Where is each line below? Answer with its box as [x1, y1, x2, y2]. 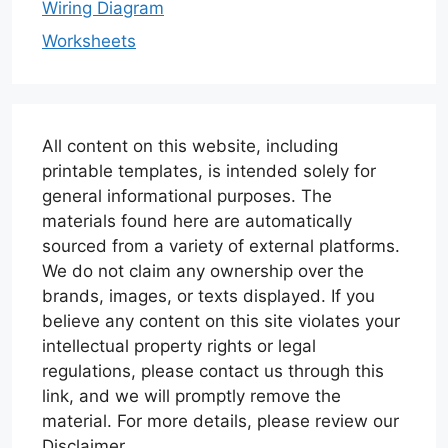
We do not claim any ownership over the [42, 261, 364, 282]
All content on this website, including [42, 136, 338, 157]
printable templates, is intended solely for [42, 161, 376, 182]
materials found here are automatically [42, 211, 352, 232]
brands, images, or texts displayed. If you [42, 286, 375, 307]
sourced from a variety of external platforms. [42, 236, 400, 257]
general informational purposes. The [42, 186, 332, 207]
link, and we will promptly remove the [42, 386, 341, 407]
